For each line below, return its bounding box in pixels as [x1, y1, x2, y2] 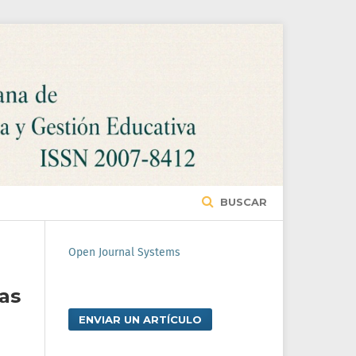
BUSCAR [217, 195, 267, 209]
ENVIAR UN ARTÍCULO [79, 313, 202, 327]
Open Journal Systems [68, 246, 180, 260]
